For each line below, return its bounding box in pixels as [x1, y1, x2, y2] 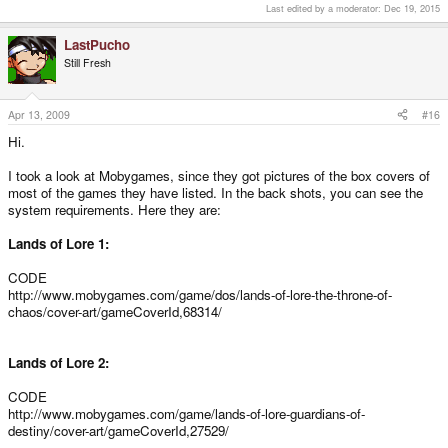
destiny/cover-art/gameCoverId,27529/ [8, 420, 229, 440]
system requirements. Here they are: [8, 199, 221, 219]
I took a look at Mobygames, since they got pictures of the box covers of [8, 165, 430, 185]
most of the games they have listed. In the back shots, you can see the [8, 182, 423, 202]
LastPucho [64, 34, 130, 54]
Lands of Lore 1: [8, 233, 109, 253]
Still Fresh [64, 54, 111, 70]
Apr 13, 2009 [8, 106, 70, 122]
